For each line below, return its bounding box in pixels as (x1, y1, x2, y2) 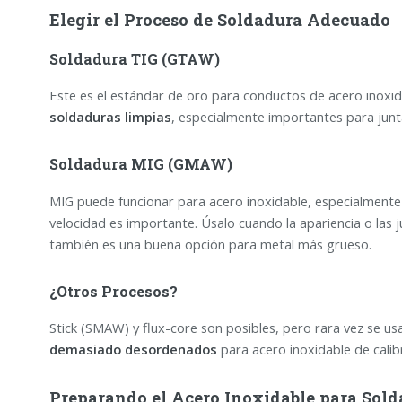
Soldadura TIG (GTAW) (48, 48, 220, 68)
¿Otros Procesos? (48, 281, 178, 301)
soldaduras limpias (48, 108, 171, 127)
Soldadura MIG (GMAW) (48, 154, 232, 174)
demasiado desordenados (48, 339, 217, 358)
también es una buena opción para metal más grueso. (48, 234, 371, 253)
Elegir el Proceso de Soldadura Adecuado (48, 8, 390, 31)
